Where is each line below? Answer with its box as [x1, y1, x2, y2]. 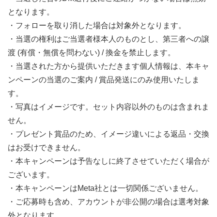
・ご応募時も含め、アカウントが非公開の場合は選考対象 [8, 197, 209, 206]
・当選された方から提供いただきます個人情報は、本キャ [8, 62, 209, 70]
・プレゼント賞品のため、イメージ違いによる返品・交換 [8, 129, 209, 138]
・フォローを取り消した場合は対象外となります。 [8, 21, 186, 30]
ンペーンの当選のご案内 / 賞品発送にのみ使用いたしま [8, 75, 200, 84]
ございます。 [8, 170, 54, 179]
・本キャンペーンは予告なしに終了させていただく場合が [8, 156, 209, 165]
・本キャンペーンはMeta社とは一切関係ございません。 [8, 184, 203, 192]
